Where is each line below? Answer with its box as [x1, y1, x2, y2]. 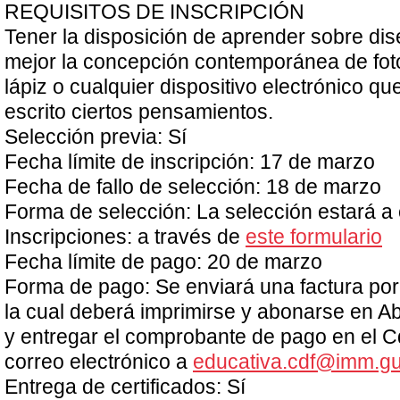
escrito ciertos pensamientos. [4, 101, 273, 123]
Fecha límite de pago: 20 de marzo [4, 251, 322, 273]
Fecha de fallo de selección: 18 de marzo [4, 176, 381, 198]
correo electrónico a [4, 351, 193, 373]
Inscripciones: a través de [4, 226, 246, 248]
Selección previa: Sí [4, 126, 187, 148]
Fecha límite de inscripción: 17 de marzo [4, 151, 375, 173]
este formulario [246, 226, 382, 248]
